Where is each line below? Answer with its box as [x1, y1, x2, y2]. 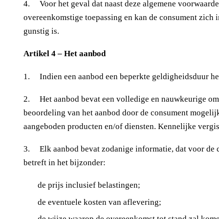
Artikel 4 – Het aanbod [23, 49, 106, 59]
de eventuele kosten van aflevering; [37, 197, 161, 207]
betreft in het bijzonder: [23, 157, 106, 167]
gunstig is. [23, 26, 59, 36]
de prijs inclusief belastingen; [37, 180, 140, 190]
